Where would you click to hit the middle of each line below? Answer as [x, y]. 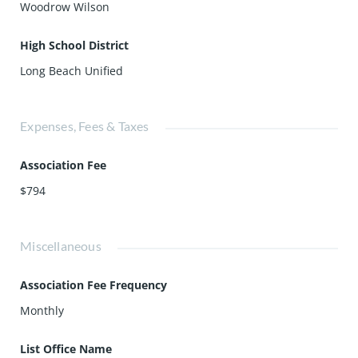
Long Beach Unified [72, 71]
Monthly [42, 310]
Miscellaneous [61, 246]
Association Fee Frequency [94, 285]
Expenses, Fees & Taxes [85, 126]
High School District [75, 45]
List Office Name [66, 349]
